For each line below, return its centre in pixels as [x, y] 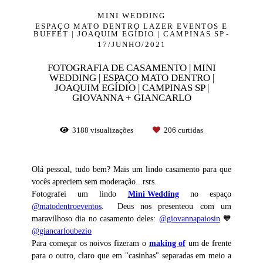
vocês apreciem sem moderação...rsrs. [94, 181]
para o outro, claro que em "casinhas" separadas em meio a [131, 255]
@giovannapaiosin [189, 218]
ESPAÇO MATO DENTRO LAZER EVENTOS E [131, 26]
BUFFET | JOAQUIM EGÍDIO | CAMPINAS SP [129, 33]
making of [167, 243]
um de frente [208, 243]
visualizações [112, 130]
